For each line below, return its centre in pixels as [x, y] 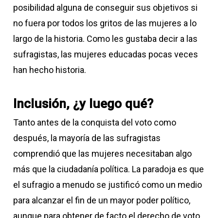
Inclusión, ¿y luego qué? [83, 104]
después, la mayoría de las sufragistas [87, 138]
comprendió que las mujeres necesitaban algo [102, 154]
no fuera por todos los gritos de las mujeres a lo [105, 23]
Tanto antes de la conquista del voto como [94, 122]
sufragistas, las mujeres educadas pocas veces [105, 54]
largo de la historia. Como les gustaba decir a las [105, 39]
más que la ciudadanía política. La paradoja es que [108, 169]
